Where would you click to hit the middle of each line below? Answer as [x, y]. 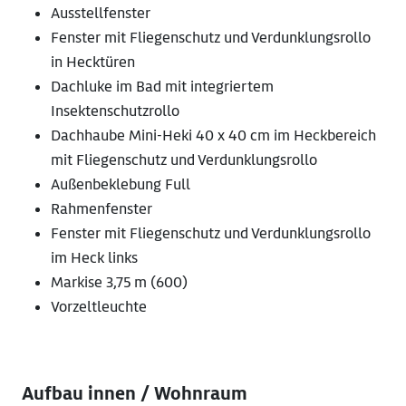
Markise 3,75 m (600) [119, 283]
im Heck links [94, 258]
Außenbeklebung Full [121, 185]
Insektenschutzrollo [115, 111]
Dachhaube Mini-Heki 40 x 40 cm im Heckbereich [213, 136]
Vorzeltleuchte [99, 307]
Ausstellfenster [101, 14]
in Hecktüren [93, 63]
